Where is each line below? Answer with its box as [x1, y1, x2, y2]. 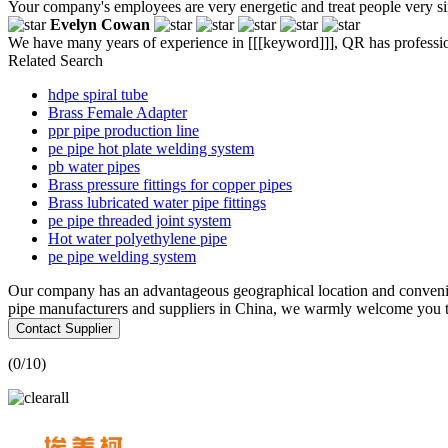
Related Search [8, 51, 103, 69]
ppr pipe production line [48, 121, 199, 139]
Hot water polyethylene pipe [48, 229, 227, 247]
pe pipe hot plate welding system [48, 139, 254, 157]
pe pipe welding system [48, 247, 196, 265]
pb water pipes [48, 157, 140, 175]
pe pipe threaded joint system [48, 211, 231, 229]
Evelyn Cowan [50, 15, 150, 33]
